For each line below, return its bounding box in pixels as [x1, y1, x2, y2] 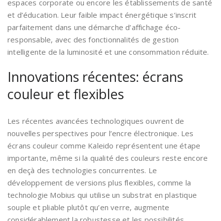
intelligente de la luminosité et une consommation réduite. [7, 47, 209, 57]
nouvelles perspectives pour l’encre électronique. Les [7, 128, 194, 139]
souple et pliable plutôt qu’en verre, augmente [7, 202, 170, 213]
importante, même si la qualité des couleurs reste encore [7, 153, 208, 163]
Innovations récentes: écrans [7, 68, 183, 86]
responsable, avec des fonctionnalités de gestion [7, 35, 179, 45]
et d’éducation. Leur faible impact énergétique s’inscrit [7, 10, 197, 20]
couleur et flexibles [7, 85, 124, 104]
